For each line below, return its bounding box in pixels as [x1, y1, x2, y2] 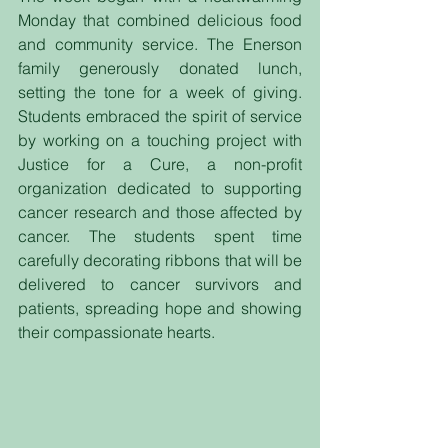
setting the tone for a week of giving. [18, 82, 302, 103]
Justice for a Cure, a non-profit [18, 154, 302, 175]
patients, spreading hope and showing [18, 298, 302, 319]
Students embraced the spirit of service [18, 106, 302, 127]
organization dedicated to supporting [18, 178, 302, 199]
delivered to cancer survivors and [18, 274, 302, 295]
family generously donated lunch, [18, 58, 302, 79]
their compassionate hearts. [18, 322, 215, 343]
